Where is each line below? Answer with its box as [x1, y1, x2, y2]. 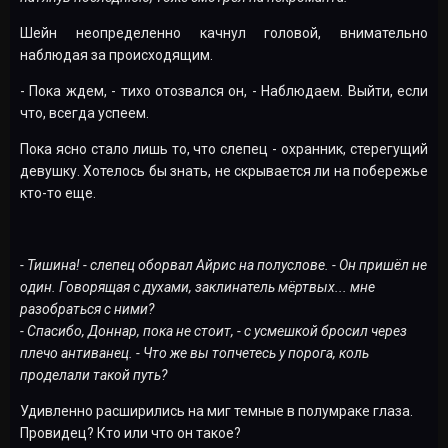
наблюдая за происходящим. [20, 46, 213, 63]
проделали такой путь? [20, 366, 167, 383]
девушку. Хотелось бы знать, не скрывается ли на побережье [20, 162, 428, 179]
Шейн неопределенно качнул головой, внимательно [20, 24, 428, 41]
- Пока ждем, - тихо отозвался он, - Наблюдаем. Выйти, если [20, 82, 428, 99]
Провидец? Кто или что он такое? [20, 424, 241, 441]
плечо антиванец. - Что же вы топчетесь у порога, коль [20, 344, 369, 361]
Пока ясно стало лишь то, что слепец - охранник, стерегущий [20, 140, 428, 157]
